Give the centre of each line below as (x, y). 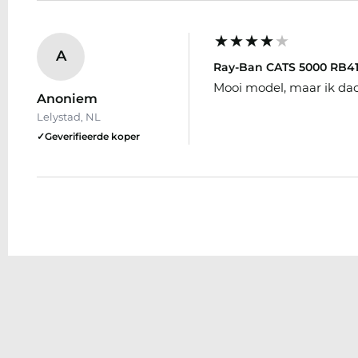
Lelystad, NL (69, 116)
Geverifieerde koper (92, 136)
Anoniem (67, 98)
